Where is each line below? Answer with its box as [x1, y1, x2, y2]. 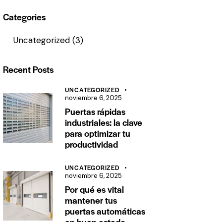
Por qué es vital [65, 183, 124, 196]
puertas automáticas [65, 205, 146, 218]
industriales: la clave [65, 116, 143, 129]
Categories [3, 10, 46, 23]
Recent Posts [3, 63, 54, 76]
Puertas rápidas [65, 105, 126, 118]
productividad [65, 138, 118, 151]
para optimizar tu [65, 127, 131, 140]
